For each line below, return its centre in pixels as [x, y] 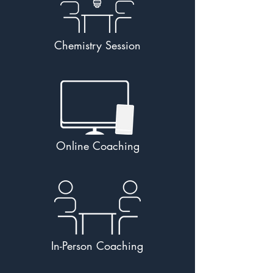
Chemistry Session [97, 45]
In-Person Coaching [97, 246]
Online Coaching [97, 146]
